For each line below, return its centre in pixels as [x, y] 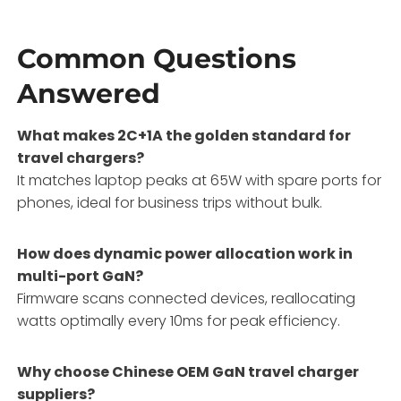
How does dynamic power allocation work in [185, 253]
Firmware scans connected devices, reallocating [187, 298]
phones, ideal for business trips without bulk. [170, 202]
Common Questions [157, 58]
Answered [89, 93]
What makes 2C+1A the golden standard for [184, 135]
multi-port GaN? [81, 276]
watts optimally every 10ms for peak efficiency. [179, 320]
